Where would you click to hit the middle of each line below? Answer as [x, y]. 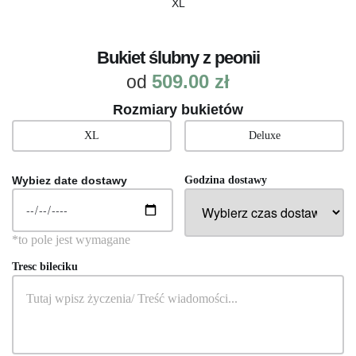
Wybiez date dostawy [70, 180]
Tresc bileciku [45, 266]
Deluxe [264, 135]
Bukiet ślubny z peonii [178, 57]
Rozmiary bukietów [178, 109]
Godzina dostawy [226, 180]
